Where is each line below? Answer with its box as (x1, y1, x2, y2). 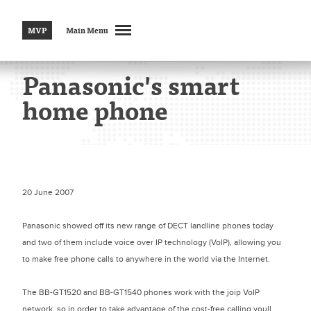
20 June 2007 (22, 187, 74, 197)
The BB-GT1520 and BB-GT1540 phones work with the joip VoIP (22, 287, 260, 297)
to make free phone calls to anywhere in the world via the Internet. (22, 254, 270, 264)
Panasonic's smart (22, 66, 239, 104)
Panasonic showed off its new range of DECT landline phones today (22, 221, 274, 230)
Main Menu (66, 24, 108, 36)
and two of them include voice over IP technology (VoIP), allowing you (22, 237, 281, 247)
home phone (22, 91, 168, 129)
